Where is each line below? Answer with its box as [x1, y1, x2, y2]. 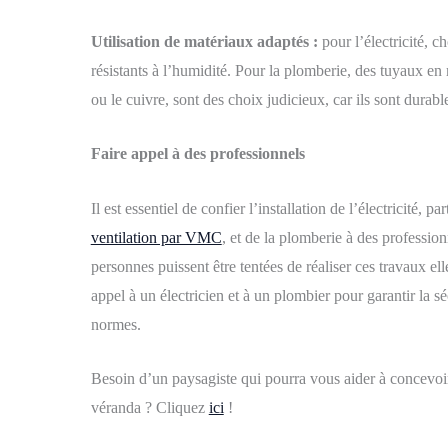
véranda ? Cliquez [90, 399, 209, 417]
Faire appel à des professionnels [90, 145, 305, 163]
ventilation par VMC [90, 228, 222, 246]
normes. [90, 315, 141, 333]
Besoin [90, 370, 139, 388]
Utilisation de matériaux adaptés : [90, 32, 318, 50]
